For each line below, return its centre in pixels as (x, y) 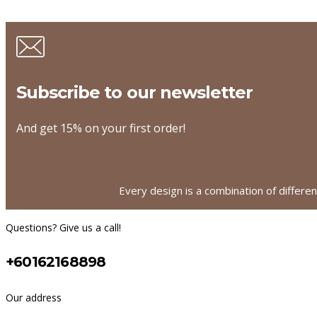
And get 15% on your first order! (101, 128)
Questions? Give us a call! (63, 227)
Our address (34, 297)
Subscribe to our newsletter (135, 92)
